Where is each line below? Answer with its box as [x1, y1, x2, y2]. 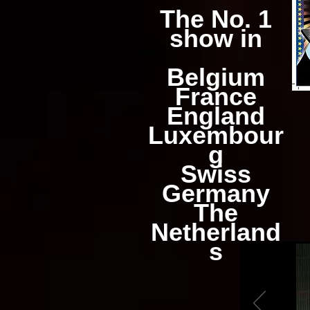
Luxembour [148, 121, 284, 149]
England [167, 102, 265, 130]
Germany [162, 179, 270, 208]
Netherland [151, 218, 281, 246]
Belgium [167, 63, 265, 91]
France [175, 82, 257, 111]
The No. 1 [160, 5, 272, 33]
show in [170, 24, 262, 53]
